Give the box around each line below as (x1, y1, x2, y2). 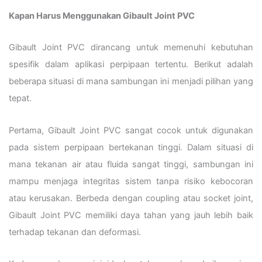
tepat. (9, 93, 32, 104)
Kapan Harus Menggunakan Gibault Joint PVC (9, 10, 195, 21)
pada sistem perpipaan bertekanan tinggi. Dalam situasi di (9, 142, 253, 153)
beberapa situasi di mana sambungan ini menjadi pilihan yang (9, 76, 253, 87)
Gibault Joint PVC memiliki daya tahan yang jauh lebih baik (9, 209, 253, 220)
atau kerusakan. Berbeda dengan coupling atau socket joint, (9, 192, 253, 204)
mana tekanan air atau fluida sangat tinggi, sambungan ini (9, 158, 253, 170)
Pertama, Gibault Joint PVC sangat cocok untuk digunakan (9, 125, 253, 136)
